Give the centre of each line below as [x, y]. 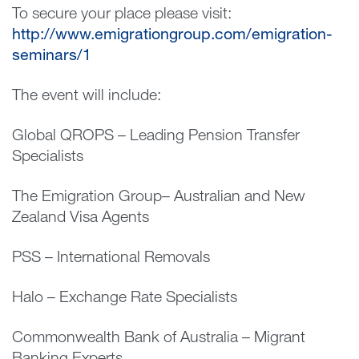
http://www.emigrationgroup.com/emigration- [172, 36]
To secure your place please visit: [122, 15]
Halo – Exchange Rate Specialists [125, 298]
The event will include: [87, 97]
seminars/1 [52, 56]
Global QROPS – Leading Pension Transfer [156, 137]
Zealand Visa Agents [81, 218]
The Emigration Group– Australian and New [159, 198]
